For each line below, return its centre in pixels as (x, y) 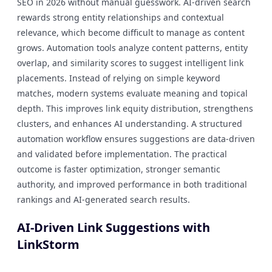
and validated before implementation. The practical (122, 154)
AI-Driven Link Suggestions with (114, 227)
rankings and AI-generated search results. (104, 199)
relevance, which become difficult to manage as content (131, 32)
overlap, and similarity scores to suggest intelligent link (130, 63)
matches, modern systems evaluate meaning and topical (132, 93)
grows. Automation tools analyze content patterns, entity (132, 48)
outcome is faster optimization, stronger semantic (119, 169)
